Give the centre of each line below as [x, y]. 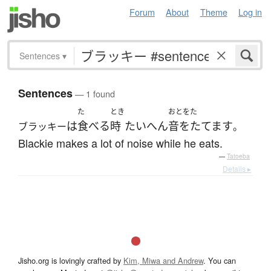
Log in [250, 12]
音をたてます [201, 126]
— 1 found [94, 94]
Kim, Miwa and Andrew [163, 261]
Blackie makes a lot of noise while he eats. [120, 143]
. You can [220, 261]
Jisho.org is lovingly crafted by [71, 261]
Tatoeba [238, 156]
